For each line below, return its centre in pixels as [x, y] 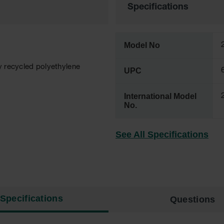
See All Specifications [162, 134]
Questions [192, 199]
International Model [160, 96]
